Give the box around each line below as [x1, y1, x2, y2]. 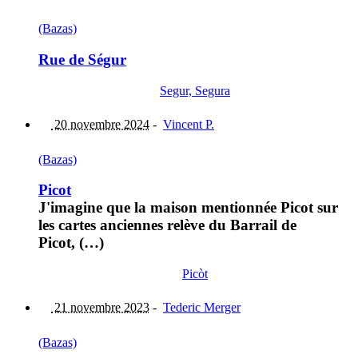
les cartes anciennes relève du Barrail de [38, 217, 296, 234]
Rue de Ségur [38, 50, 126, 68]
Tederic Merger [163, 300, 241, 314]
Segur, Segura [160, 83, 230, 97]
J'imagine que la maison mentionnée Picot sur [38, 199, 338, 217]
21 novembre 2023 [51, 300, 149, 314]
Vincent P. [163, 117, 214, 131]
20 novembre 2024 [51, 117, 149, 131]
